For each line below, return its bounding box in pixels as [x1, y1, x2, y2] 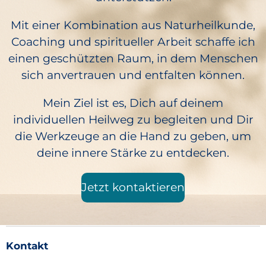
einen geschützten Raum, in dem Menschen [8, 52, 258, 66]
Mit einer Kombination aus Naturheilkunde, [11, 18, 255, 33]
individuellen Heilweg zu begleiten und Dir [12, 113, 254, 127]
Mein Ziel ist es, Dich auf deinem [43, 96, 223, 110]
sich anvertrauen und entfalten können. [21, 68, 245, 83]
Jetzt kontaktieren [81, 180, 185, 195]
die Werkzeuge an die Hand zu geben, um [15, 129, 251, 144]
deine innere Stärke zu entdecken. [37, 146, 229, 160]
